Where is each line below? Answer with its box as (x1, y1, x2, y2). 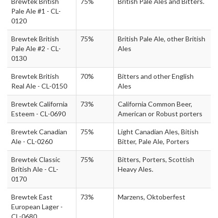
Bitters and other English (118, 72, 194, 80)
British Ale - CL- (11, 165, 58, 173)
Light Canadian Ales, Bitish (118, 127, 199, 136)
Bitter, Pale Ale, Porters (118, 137, 189, 145)
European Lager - (11, 202, 63, 211)
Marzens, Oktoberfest (118, 193, 185, 201)
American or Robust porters (118, 109, 202, 118)
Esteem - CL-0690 (11, 109, 66, 118)
